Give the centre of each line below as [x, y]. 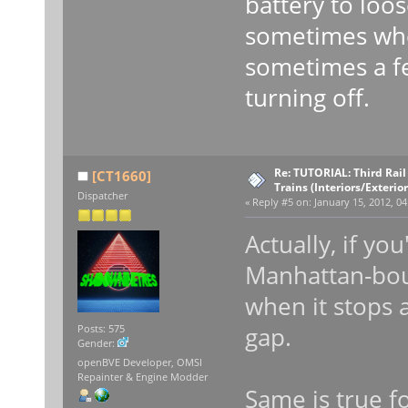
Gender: [97, 344]
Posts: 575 [101, 329]
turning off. [307, 98]
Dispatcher [102, 196]
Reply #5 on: [281, 203]
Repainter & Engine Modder [142, 377]
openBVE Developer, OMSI [139, 363]
